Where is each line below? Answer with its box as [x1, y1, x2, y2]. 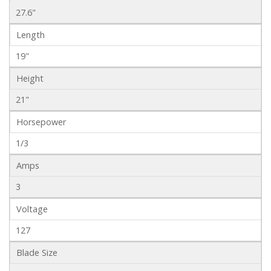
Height [16, 73, 44, 85]
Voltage [16, 203, 48, 215]
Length [16, 29, 45, 41]
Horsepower [16, 116, 66, 128]
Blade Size [16, 247, 57, 259]
